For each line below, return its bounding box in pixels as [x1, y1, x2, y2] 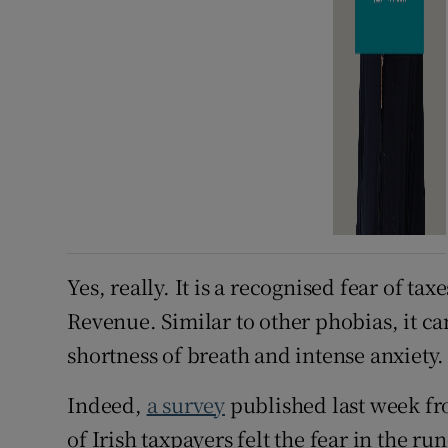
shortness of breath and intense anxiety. [67, 339, 445, 369]
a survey [146, 389, 226, 419]
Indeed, [67, 389, 147, 419]
